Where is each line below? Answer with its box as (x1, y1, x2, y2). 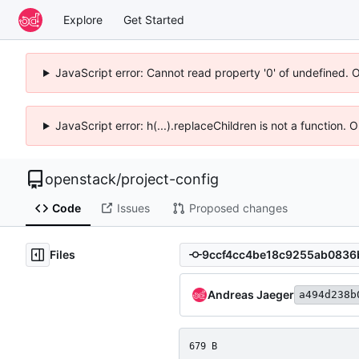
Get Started (123, 12, 184, 26)
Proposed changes (188, 201, 288, 216)
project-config (121, 171, 219, 188)
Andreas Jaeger (208, 287, 294, 301)
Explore (63, 12, 103, 26)
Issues (116, 201, 150, 216)
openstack (45, 171, 116, 188)
